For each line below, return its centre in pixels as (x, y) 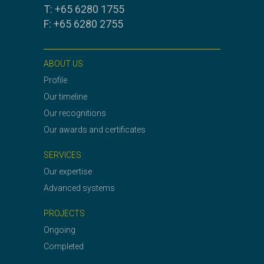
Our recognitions (75, 113)
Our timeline (65, 97)
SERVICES (62, 155)
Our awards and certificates (95, 130)
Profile (55, 80)
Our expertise (68, 172)
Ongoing (60, 230)
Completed (64, 247)
